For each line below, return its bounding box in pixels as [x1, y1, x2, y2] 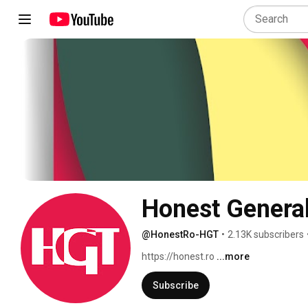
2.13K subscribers [228, 228, 304, 240]
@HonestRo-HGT [142, 228, 219, 240]
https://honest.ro [142, 250, 217, 262]
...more [217, 250, 250, 262]
